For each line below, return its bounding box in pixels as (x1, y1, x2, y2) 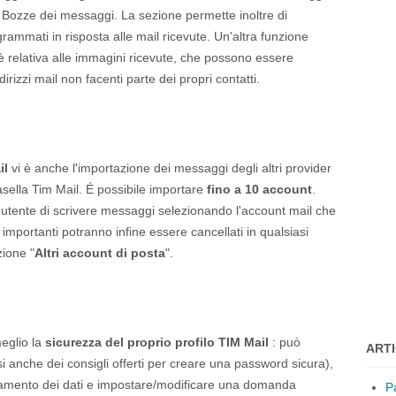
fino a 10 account (207, 182, 312, 196)
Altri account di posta (34, 246, 165, 260)
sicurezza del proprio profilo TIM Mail (45, 335, 269, 349)
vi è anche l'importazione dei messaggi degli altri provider (8, 161, 331, 175)
